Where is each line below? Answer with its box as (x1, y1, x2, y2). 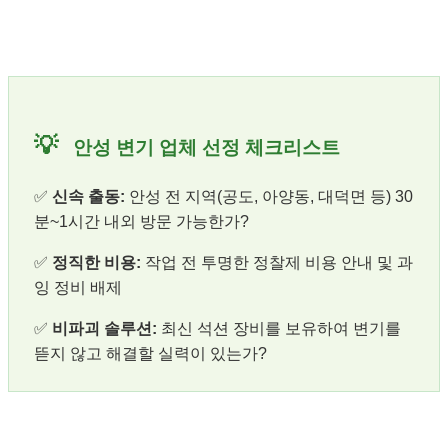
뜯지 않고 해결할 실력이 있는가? (34, 344, 267, 362)
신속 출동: (52, 187, 125, 205)
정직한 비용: (52, 253, 141, 271)
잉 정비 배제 (34, 278, 122, 296)
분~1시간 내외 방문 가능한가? (34, 212, 249, 230)
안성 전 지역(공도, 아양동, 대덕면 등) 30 (125, 187, 413, 205)
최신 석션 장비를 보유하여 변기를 (157, 319, 401, 337)
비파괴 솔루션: (52, 319, 157, 337)
